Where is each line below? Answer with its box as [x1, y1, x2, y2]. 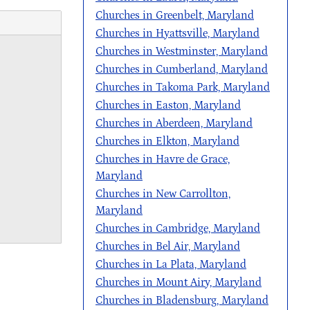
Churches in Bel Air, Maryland [95, 240, 240, 253]
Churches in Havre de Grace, [95, 153, 230, 165]
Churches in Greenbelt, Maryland [95, 9, 254, 21]
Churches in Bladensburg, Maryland [95, 294, 268, 307]
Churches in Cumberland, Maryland [95, 63, 268, 75]
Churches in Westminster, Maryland [95, 45, 268, 57]
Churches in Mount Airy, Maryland [95, 276, 262, 289]
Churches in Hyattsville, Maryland [95, 27, 259, 39]
